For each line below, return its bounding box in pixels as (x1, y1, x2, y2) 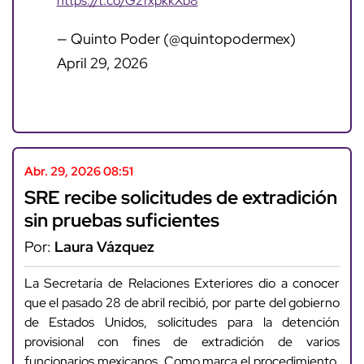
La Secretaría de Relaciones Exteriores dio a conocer (24, 274, 340, 292)
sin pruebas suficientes (24, 207, 219, 233)
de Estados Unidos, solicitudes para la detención (24, 313, 340, 331)
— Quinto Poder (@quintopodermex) (56, 28, 296, 48)
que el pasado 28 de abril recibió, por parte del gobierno (24, 293, 340, 311)
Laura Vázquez (54, 237, 154, 257)
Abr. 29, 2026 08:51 (24, 163, 133, 180)
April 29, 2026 (56, 53, 148, 72)
